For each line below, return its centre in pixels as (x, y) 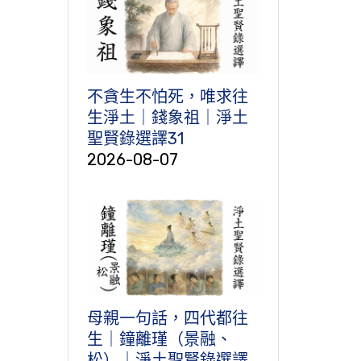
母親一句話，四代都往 (167, 319)
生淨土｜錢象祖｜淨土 (167, 117)
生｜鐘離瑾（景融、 (159, 340)
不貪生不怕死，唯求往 (167, 96)
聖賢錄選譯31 (135, 138)
